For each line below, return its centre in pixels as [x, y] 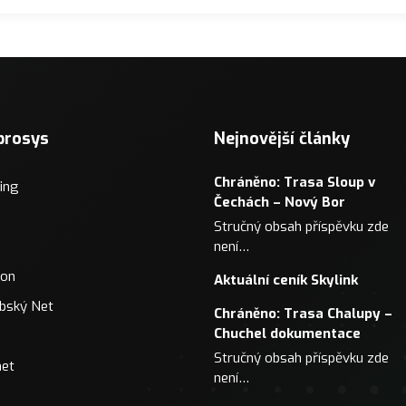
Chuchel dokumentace [287, 333]
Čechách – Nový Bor [280, 202]
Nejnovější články [282, 138]
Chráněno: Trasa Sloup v [295, 182]
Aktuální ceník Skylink [286, 280]
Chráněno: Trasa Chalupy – [303, 313]
